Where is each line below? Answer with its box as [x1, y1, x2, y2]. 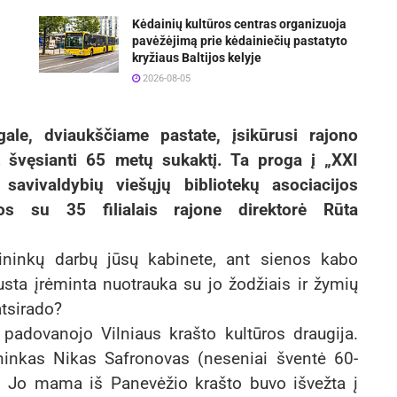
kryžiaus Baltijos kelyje [132, 51, 261, 66]
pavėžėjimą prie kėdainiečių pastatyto [132, 34, 347, 49]
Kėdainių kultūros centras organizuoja [132, 17, 346, 32]
